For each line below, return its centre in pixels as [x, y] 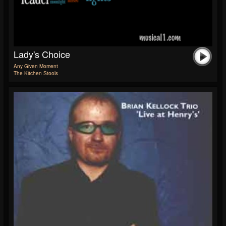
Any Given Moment [36, 66]
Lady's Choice [42, 54]
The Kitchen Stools [36, 73]
